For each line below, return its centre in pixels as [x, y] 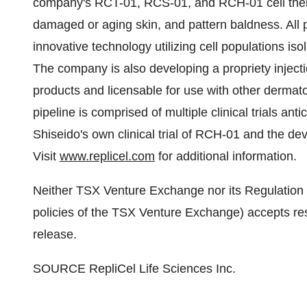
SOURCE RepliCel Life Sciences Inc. [134, 269]
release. [55, 234]
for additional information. [226, 156]
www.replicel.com [107, 156]
